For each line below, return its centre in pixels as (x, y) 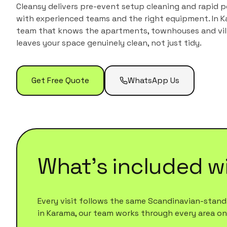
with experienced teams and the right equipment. (113, 18)
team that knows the (59, 31)
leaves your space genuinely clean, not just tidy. (109, 43)
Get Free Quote (60, 80)
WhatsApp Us (154, 80)
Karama (61, 213)
